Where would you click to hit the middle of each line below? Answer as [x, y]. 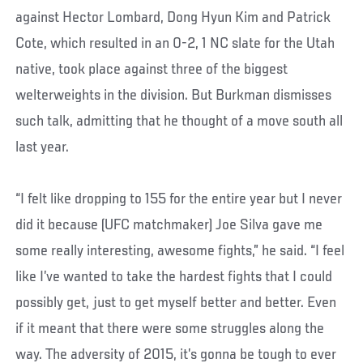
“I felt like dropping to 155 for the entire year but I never [179, 199]
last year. [43, 147]
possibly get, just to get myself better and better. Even [176, 303]
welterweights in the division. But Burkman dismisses [174, 95]
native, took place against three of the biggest [152, 69]
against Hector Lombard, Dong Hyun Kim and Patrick [173, 17]
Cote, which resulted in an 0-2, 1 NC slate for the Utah [175, 43]
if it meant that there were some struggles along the [170, 329]
